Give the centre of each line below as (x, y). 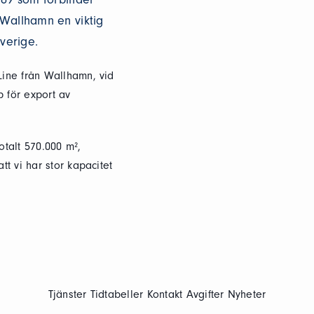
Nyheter (247, 294)
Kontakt (165, 294)
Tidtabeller (117, 294)
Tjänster (67, 294)
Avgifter (205, 294)
